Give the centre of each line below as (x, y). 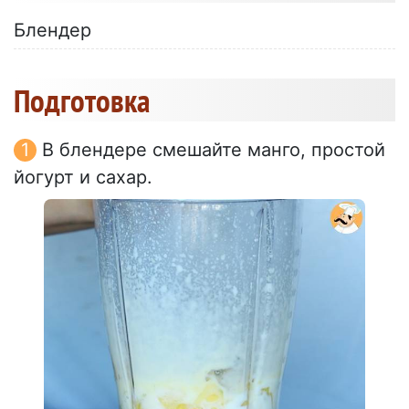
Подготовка (82, 101)
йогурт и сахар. (83, 178)
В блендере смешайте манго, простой (214, 150)
